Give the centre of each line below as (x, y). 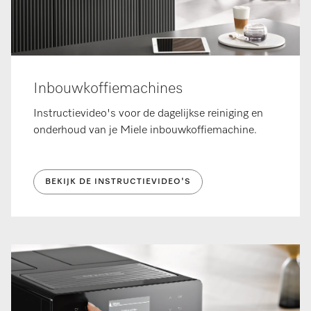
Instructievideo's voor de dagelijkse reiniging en (148, 114)
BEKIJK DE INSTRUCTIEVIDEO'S (118, 182)
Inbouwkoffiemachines (108, 89)
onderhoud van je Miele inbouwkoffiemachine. (146, 131)
